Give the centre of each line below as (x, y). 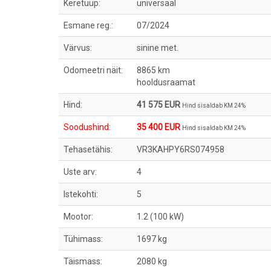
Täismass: (83, 261)
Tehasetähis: (88, 149)
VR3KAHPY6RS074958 (181, 149)
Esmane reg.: (88, 25)
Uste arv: (80, 172)
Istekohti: (81, 194)
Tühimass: (83, 239)
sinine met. (158, 48)
